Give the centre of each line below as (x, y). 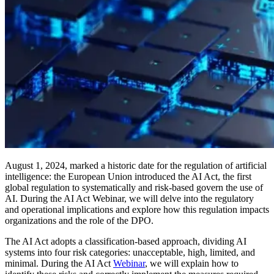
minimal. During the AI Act (59, 263)
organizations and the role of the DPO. (79, 220)
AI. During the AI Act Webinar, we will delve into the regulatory (129, 198)
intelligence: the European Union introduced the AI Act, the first (128, 176)
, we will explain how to (192, 263)
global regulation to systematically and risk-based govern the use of (134, 187)
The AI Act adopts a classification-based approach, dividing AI (126, 241)
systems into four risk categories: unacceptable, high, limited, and (130, 252)
